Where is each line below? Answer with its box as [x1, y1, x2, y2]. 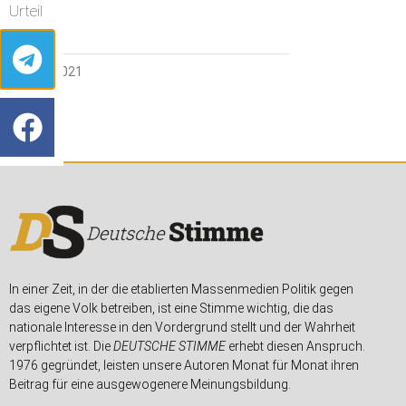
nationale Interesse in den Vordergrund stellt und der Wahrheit [9, 320, 355, 335]
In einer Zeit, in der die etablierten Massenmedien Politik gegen [9, 282, 353, 297]
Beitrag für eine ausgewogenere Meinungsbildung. [9, 377, 291, 392]
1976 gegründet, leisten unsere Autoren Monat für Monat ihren [9, 358, 359, 373]
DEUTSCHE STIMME [113, 339, 226, 354]
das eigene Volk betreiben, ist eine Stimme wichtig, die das [9, 301, 333, 316]
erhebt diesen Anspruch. [226, 339, 365, 354]
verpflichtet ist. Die [9, 339, 113, 354]
